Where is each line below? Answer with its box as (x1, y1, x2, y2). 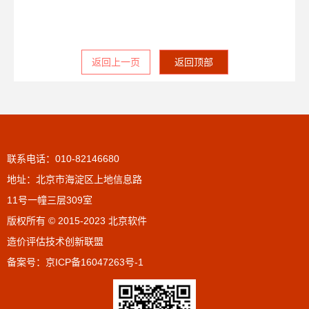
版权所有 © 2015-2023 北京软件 (7, 215, 147, 227)
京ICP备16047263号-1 (46, 257, 143, 268)
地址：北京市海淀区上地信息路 (7, 174, 142, 186)
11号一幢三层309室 (7, 195, 92, 206)
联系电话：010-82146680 (7, 153, 119, 165)
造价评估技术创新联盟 (7, 236, 103, 248)
